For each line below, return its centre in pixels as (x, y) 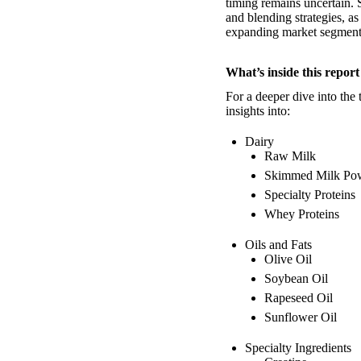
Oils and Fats (278, 244)
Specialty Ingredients (298, 347)
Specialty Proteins (310, 194)
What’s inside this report (293, 72)
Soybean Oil (296, 278)
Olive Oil (288, 259)
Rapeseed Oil (299, 297)
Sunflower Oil (301, 317)
